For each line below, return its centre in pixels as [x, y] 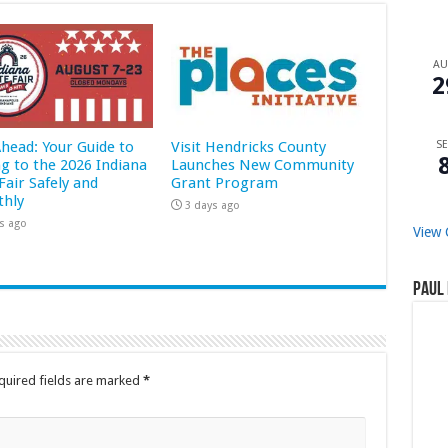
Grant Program [225, 182]
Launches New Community [263, 164]
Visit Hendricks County [249, 146]
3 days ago [213, 205]
